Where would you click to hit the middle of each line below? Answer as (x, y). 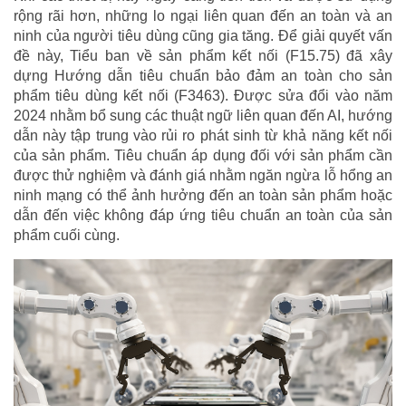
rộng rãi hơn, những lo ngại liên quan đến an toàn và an (203, 16)
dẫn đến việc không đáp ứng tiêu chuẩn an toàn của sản (203, 216)
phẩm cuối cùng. (67, 236)
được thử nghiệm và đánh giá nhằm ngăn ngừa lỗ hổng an (203, 176)
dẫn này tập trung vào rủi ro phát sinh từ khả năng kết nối (203, 136)
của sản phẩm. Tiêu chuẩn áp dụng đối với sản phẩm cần (203, 156)
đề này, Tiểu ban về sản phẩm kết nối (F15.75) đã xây (203, 56)
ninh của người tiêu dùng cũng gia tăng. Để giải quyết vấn (203, 36)
